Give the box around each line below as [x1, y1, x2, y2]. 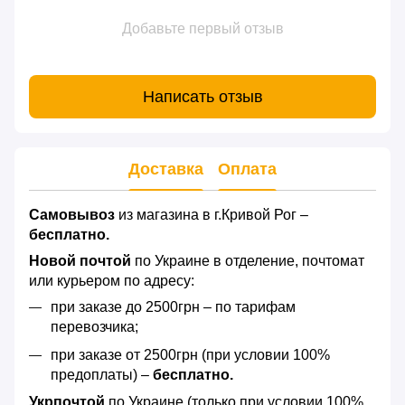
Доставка [128, 159, 203, 178]
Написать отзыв [142, 87, 263, 106]
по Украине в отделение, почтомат [131, 253, 364, 269]
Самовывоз [29, 207, 115, 223]
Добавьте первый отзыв [121, 21, 284, 37]
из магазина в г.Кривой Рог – [115, 207, 308, 223]
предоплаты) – [51, 366, 153, 382]
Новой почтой [29, 253, 131, 269]
